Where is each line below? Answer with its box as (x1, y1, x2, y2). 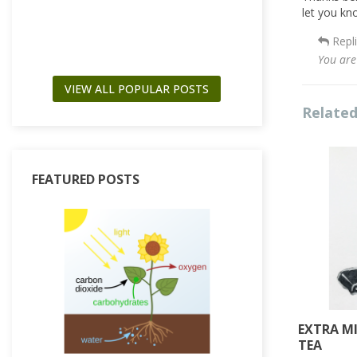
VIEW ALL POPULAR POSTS (65, 80, 210, 96)
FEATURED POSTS (32, 170, 139, 188)
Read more (266, 2, 320, 18)
